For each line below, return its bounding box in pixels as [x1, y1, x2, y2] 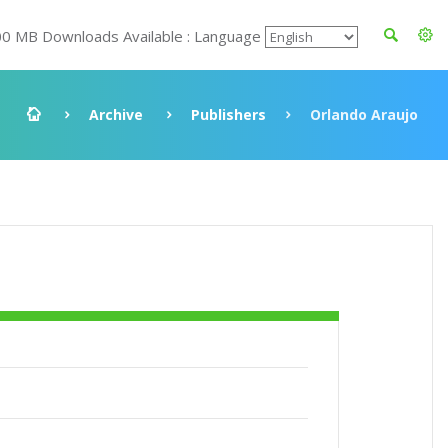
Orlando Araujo [310, 105, 418, 124]
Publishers [191, 105, 266, 124]
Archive [89, 105, 143, 124]
